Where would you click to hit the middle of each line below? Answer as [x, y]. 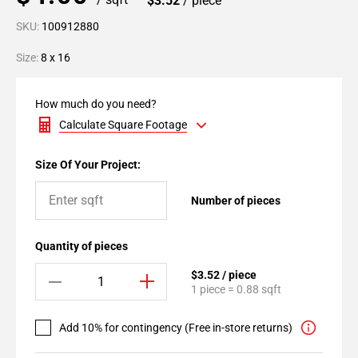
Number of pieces [236, 201]
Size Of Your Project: [88, 165]
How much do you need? [96, 104]
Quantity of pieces [82, 246]
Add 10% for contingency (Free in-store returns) [176, 328]
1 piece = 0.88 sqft [236, 289]
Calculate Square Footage [123, 125]
